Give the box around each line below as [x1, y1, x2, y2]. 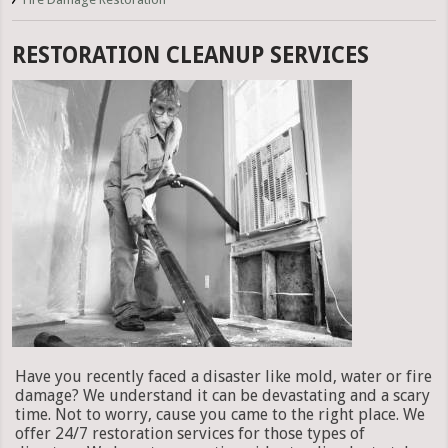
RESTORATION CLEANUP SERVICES [12, 41, 370, 68]
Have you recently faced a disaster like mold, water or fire [15, 366, 432, 386]
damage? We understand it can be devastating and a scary [15, 385, 430, 405]
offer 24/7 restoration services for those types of [15, 423, 365, 443]
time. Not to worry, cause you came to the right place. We [15, 404, 425, 424]
